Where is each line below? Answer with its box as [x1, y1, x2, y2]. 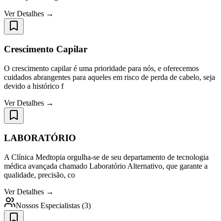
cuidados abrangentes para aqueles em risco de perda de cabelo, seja [4, 73, 215, 81]
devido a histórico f [4, 81, 64, 90]
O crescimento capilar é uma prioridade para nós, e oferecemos [4, 64, 199, 73]
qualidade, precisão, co [4, 171, 75, 180]
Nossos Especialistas [16, 201, 80, 210]
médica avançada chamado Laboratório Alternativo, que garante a [4, 162, 208, 171]
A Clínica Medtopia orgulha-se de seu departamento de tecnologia [4, 153, 209, 162]
